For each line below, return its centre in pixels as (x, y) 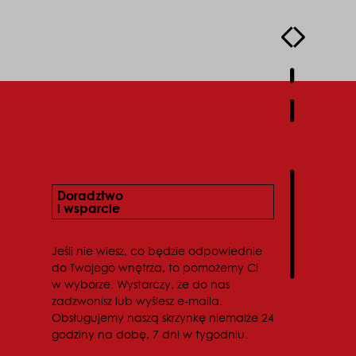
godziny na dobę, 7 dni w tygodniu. (149, 335)
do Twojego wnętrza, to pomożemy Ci (155, 268)
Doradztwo (90, 195)
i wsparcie (88, 208)
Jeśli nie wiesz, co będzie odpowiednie (157, 252)
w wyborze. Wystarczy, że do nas (140, 285)
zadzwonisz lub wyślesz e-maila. (137, 302)
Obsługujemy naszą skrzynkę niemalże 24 (163, 318)
